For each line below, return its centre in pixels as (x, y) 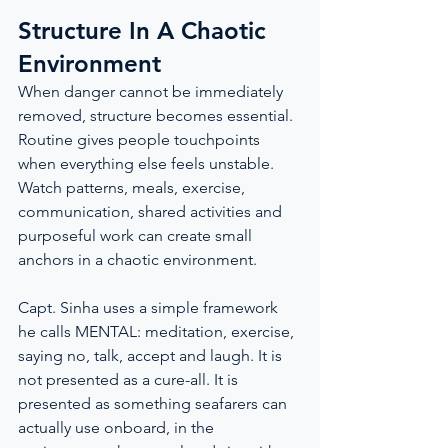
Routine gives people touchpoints (141, 139)
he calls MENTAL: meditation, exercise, (158, 331)
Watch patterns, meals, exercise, (133, 187)
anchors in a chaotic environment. (137, 259)
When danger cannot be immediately (152, 91)
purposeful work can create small (137, 235)
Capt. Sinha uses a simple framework (150, 307)
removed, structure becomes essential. (157, 115)
